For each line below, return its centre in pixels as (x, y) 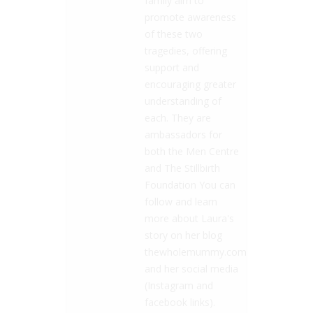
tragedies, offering (186, 50)
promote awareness (190, 17)
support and (172, 67)
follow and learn (181, 201)
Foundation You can (190, 184)
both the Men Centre (192, 151)
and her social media (191, 268)
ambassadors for (183, 134)
